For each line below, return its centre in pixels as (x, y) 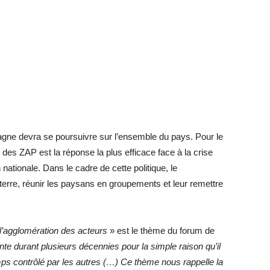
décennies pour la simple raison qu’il (150, 246)
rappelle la (203, 262)
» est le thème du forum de (161, 231)
